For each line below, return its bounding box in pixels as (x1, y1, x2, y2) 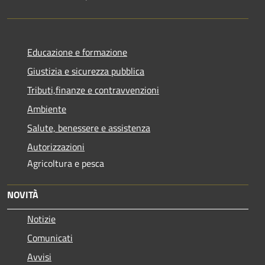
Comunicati (27, 231, 73, 245)
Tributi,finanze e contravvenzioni (27, 83, 159, 98)
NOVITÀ (7, 188, 38, 202)
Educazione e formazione (27, 45, 127, 60)
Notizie (27, 212, 56, 227)
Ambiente (27, 102, 66, 117)
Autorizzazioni (27, 140, 85, 154)
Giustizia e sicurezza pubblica (27, 64, 144, 79)
